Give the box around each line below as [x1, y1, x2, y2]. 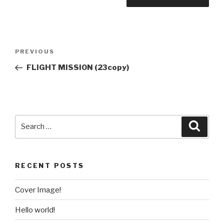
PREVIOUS [15, 48, 54, 55]
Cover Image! [15, 185, 61, 194]
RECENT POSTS [15, 161, 84, 169]
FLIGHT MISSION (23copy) [26, 63, 129, 72]
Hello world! [15, 205, 55, 214]
